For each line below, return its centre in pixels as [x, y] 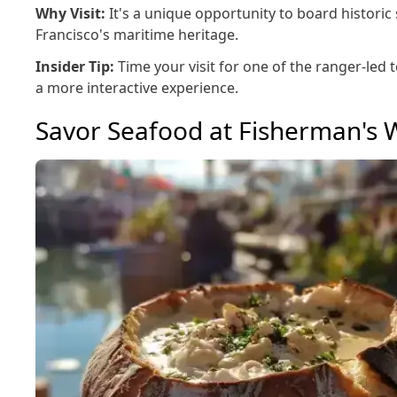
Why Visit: [71, 13]
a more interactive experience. [137, 88]
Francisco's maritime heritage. [137, 35]
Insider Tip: [75, 66]
